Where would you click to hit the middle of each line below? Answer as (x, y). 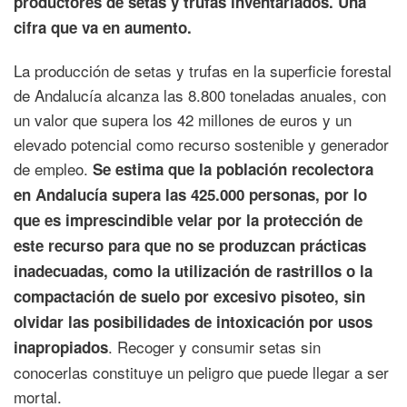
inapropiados (61, 347)
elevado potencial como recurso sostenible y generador (201, 144)
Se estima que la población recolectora (233, 169)
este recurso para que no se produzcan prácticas (190, 245)
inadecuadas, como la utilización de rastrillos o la (193, 271)
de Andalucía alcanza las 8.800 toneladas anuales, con (200, 95)
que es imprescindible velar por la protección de (188, 220)
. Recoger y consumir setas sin (214, 347)
